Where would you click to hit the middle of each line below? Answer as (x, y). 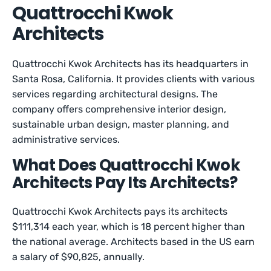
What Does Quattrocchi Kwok (126, 165)
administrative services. (67, 139)
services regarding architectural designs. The (115, 94)
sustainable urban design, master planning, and (121, 124)
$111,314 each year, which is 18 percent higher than (129, 227)
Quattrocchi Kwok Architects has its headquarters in (131, 64)
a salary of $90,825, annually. (80, 257)
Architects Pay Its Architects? (125, 183)
